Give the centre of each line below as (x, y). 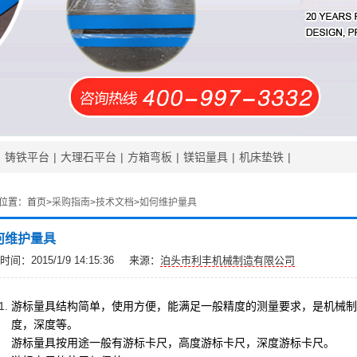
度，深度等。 (45, 324)
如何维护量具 (168, 202)
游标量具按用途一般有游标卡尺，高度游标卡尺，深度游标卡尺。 (173, 343)
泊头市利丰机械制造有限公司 (228, 260)
